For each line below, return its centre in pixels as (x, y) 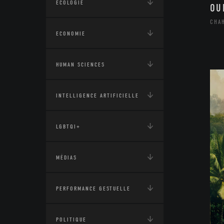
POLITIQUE (71, 219)
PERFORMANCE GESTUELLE (93, 188)
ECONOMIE (71, 33)
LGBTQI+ (68, 126)
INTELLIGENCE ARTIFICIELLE (97, 95)
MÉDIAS (66, 157)
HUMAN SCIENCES (80, 64)
